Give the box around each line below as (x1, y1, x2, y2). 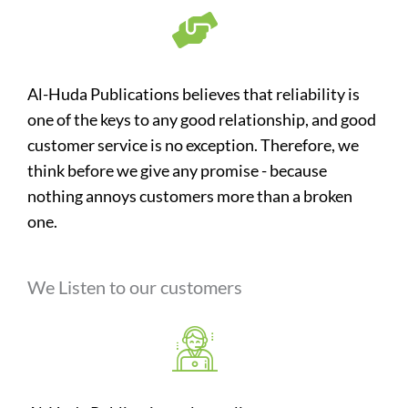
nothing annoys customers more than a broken (27, 186, 352, 206)
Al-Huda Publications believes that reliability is (27, 84, 360, 104)
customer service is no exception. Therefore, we (27, 135, 359, 155)
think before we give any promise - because (27, 160, 327, 180)
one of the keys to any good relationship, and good (27, 109, 376, 129)
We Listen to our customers (27, 276, 242, 298)
